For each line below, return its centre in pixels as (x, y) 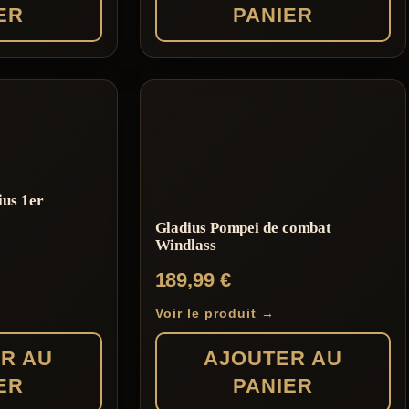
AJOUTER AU (273, 359)
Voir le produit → (215, 314)
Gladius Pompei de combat (243, 227)
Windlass (185, 245)
